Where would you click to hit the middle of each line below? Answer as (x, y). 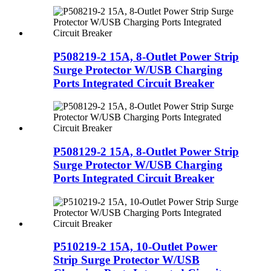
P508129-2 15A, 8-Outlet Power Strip (146, 152)
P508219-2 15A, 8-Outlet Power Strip (146, 56)
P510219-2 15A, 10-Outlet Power (135, 247)
